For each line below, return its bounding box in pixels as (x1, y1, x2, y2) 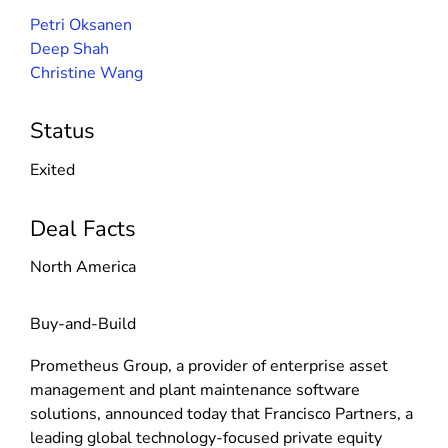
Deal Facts (30, 213, 136, 244)
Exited (30, 158, 75, 181)
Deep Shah (30, 37, 109, 60)
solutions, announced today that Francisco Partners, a (30, 402, 413, 425)
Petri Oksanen (30, 13, 132, 36)
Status (30, 116, 95, 147)
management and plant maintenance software (30, 378, 360, 401)
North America (30, 256, 136, 279)
